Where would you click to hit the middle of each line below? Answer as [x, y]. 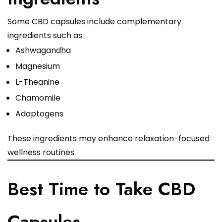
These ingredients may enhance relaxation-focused [109, 139]
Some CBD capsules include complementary [94, 22]
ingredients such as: [46, 36]
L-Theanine [37, 82]
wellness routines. [42, 153]
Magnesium [38, 66]
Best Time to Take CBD [101, 189]
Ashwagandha [43, 51]
